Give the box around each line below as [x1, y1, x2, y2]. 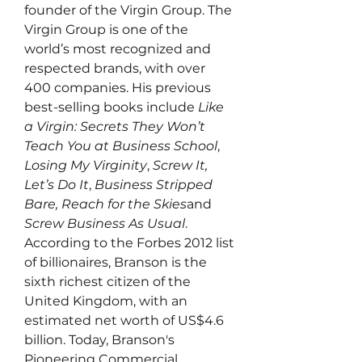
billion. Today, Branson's [24, 332, 175, 347]
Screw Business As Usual [24, 216, 185, 231]
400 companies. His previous [24, 80, 211, 95]
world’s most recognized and [24, 41, 211, 57]
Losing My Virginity [24, 158, 147, 173]
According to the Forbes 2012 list [24, 235, 234, 250]
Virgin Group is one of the [24, 22, 188, 37]
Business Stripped [95, 177, 213, 192]
